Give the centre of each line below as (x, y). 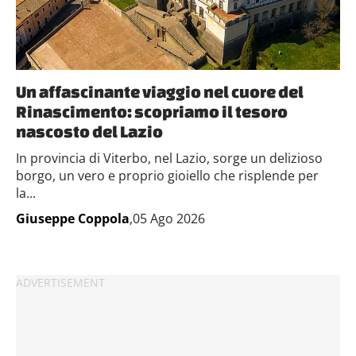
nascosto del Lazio (89, 131)
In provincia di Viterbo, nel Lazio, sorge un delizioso (169, 158)
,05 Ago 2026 (167, 219)
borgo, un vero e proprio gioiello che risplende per (167, 176)
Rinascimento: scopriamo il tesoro (152, 111)
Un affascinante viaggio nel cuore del (160, 91)
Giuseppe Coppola (73, 219)
